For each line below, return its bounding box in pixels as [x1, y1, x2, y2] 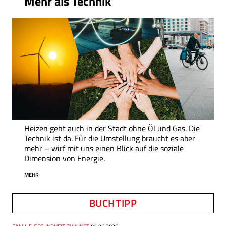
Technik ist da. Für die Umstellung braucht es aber [24, 132, 195, 144]
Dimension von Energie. [24, 152, 105, 164]
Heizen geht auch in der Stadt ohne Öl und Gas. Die [24, 122, 200, 134]
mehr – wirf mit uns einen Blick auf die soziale [24, 142, 184, 154]
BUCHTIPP [89, 195, 137, 211]
